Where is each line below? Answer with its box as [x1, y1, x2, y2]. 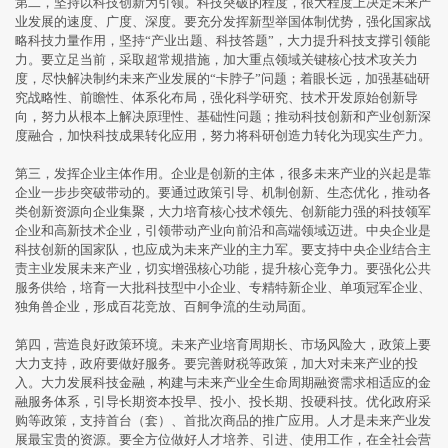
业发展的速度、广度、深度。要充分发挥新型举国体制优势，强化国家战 [15, 14, 431, 29]
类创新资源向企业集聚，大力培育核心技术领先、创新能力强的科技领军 [15, 204, 431, 219]
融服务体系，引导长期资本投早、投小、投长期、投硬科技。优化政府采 [15, 394, 431, 409]
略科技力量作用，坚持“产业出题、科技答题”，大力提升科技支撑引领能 [15, 33, 430, 48]
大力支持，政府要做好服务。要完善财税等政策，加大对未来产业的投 [15, 356, 418, 371]
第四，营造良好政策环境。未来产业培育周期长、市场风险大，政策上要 [15, 337, 431, 352]
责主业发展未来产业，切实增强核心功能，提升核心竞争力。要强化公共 [15, 261, 431, 276]
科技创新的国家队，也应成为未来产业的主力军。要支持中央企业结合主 [15, 242, 431, 257]
